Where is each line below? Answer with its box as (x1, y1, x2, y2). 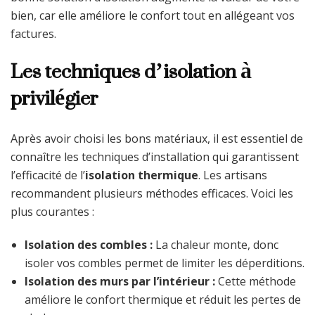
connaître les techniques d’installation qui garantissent (11, 149, 299, 165)
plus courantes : (11, 204, 94, 220)
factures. (11, 25, 56, 41)
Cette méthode (215, 274, 296, 290)
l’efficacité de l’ (11, 167, 85, 184)
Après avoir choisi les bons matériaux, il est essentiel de (11, 131, 303, 147)
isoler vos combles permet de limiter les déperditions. (25, 255, 304, 271)
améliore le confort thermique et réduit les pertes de (25, 292, 301, 308)
